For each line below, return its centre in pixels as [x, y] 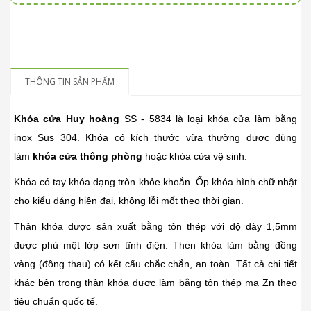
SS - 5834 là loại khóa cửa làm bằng [208, 119]
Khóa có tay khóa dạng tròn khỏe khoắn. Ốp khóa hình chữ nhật [155, 182]
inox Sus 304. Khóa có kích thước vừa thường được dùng [155, 138]
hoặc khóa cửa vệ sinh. [195, 157]
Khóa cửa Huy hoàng [67, 119]
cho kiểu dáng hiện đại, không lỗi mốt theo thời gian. [129, 201]
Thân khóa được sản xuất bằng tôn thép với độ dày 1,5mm [155, 227]
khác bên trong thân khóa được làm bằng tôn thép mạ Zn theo [155, 283]
